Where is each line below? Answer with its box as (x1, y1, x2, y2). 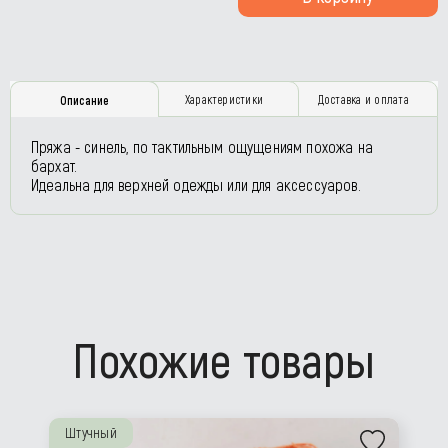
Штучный (65, 424, 117, 441)
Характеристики (184, 92, 264, 106)
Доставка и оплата (317, 92, 409, 106)
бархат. (31, 156, 78, 175)
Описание (59, 92, 110, 107)
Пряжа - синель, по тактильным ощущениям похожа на (31, 137, 373, 156)
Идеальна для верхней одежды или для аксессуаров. (31, 175, 361, 194)
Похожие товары (72, 330, 376, 388)
